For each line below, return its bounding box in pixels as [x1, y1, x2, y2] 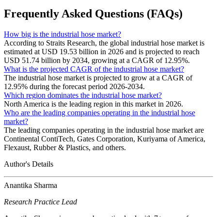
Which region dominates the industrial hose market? [4, 91, 162, 99]
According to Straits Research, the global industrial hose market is [4, 38, 204, 47]
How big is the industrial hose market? [4, 30, 121, 38]
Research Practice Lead [4, 197, 77, 206]
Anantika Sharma [4, 181, 57, 189]
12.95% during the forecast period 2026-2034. [4, 82, 145, 91]
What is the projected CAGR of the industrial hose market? [4, 64, 184, 73]
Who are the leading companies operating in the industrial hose [4, 108, 195, 117]
